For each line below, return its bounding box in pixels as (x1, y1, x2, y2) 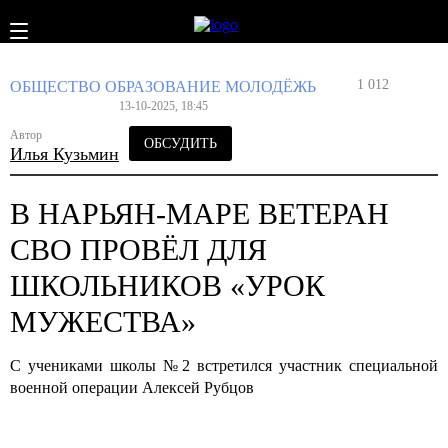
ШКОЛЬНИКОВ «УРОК (10, 268, 325, 302)
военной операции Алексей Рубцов (10, 378, 254, 396)
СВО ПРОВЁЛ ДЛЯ (10, 232, 267, 266)
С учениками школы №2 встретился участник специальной (10, 356, 438, 374)
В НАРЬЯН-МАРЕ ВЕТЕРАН (10, 196, 389, 230)
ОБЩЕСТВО (10, 77, 101, 95)
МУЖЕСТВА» (10, 304, 196, 338)
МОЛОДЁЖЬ (225, 77, 316, 95)
